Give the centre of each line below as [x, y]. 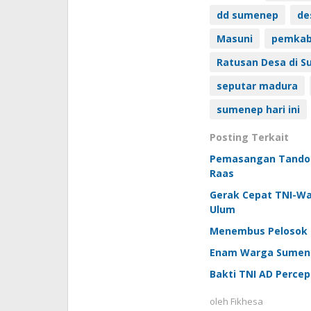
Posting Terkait [249, 137]
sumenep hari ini [258, 109]
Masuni [234, 38]
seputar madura [257, 85]
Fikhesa [246, 301]
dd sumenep [247, 15]
